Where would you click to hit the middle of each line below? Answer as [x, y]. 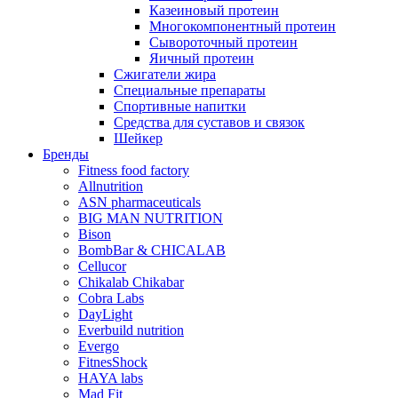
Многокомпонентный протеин [243, 27]
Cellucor [102, 267]
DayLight [105, 314]
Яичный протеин [202, 59]
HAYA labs [111, 378]
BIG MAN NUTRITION [151, 219]
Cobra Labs [111, 298]
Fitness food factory [134, 171]
